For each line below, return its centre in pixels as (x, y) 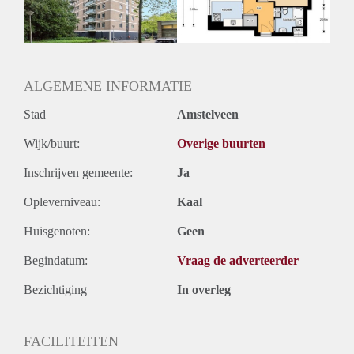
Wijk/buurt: (52, 143)
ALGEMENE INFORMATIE (108, 86)
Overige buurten (221, 143)
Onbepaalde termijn (73, 26)
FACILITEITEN (71, 341)
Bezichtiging (55, 289)
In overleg (204, 289)
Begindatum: (56, 260)
